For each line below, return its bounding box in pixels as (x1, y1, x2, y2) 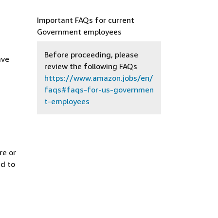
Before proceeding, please (44, 50, 138, 59)
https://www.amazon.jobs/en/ (44, 73, 153, 83)
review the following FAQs (44, 61, 137, 71)
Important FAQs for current (37, 15, 134, 25)
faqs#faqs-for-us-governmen (44, 85, 154, 94)
